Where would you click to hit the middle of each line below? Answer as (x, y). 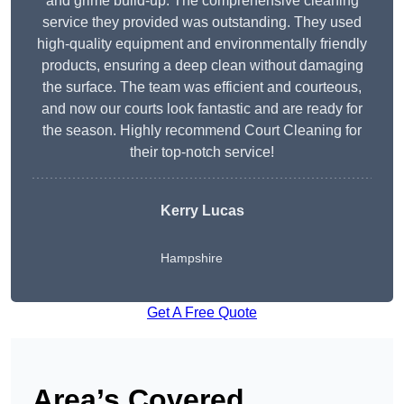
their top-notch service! (202, 152)
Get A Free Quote (202, 313)
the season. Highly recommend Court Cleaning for (202, 131)
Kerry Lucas (202, 211)
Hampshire (191, 258)
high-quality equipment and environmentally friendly (202, 44)
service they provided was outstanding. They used (202, 23)
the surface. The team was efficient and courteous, (202, 87)
